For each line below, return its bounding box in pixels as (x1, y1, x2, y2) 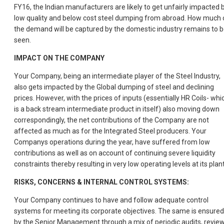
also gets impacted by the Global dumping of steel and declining (14, 83, 214, 91)
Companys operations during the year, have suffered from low (14, 138, 210, 146)
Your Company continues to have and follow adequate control (14, 196, 208, 204)
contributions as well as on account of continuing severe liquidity (14, 149, 215, 157)
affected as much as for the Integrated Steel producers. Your (14, 127, 206, 135)
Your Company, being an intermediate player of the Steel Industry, (14, 72, 220, 80)
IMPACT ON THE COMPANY (14, 54, 104, 62)
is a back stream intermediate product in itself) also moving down (14, 105, 219, 113)
